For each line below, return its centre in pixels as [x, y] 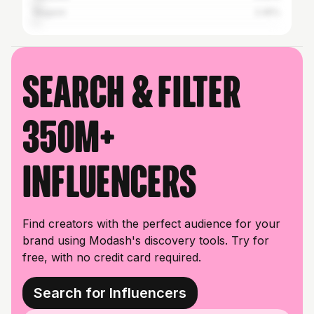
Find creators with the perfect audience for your [151, 224]
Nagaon [50, 12]
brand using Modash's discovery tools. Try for [146, 240]
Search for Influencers [110, 293]
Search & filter [132, 91]
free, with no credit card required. [112, 257]
